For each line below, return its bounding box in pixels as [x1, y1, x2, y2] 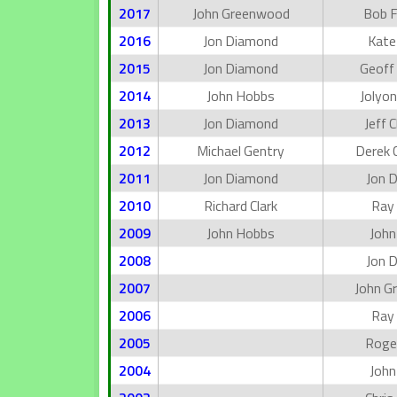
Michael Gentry [197, 139, 284, 161]
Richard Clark [204, 194, 277, 216]
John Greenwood [191, 2, 290, 24]
